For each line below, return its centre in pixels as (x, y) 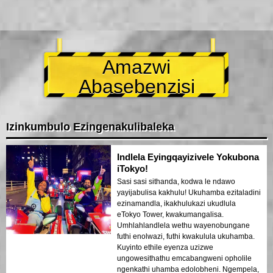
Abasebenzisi (136, 87)
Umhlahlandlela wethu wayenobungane (183, 226)
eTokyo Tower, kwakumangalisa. (170, 215)
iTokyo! (133, 169)
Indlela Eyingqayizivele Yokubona (188, 157)
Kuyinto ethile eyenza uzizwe (165, 248)
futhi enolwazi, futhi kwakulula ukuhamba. (186, 237)
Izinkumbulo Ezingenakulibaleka (90, 127)
